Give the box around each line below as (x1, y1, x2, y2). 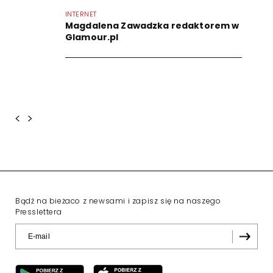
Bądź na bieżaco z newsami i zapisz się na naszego (15, 195, 221, 206)
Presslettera (15, 206, 62, 217)
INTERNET (65, 9, 97, 19)
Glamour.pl (65, 30, 119, 43)
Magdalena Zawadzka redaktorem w (65, 19, 239, 32)
